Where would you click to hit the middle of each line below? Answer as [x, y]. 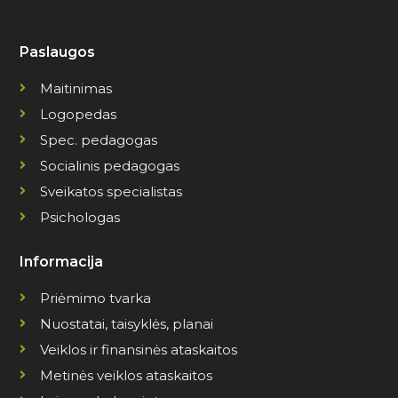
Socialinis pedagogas [109, 165]
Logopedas [78, 114]
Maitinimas [76, 88]
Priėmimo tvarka [95, 298]
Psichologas [80, 217]
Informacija [62, 261]
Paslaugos [58, 52]
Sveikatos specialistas [111, 191]
